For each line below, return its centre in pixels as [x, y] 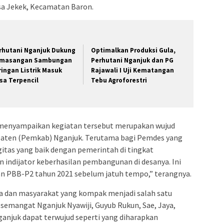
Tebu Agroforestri [119, 80]
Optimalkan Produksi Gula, [133, 50]
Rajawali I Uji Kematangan [133, 70]
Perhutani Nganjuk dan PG [132, 60]
